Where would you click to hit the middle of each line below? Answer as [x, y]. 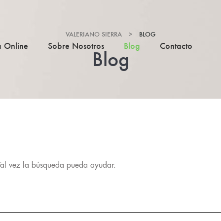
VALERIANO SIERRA [94, 34]
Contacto [176, 46]
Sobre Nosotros [76, 46]
